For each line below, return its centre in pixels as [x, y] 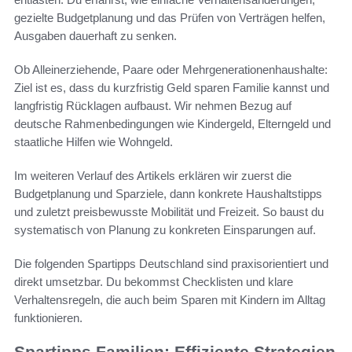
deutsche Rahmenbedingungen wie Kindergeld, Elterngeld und [172, 124]
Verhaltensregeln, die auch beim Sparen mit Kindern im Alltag [170, 300]
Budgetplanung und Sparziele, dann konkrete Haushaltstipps [168, 194]
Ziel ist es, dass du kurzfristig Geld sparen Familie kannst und [172, 88]
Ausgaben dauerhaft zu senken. [95, 36]
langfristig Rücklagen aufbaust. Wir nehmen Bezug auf [153, 106]
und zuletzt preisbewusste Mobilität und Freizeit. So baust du [169, 212]
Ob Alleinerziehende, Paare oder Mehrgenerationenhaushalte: [171, 70]
